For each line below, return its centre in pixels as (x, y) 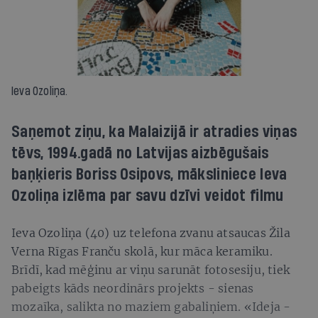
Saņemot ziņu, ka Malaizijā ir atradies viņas (154, 132)
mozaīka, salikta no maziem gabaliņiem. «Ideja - (151, 306)
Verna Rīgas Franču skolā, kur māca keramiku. (142, 251)
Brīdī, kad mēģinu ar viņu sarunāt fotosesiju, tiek (151, 269)
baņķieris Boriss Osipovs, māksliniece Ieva (149, 174)
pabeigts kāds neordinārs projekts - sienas (133, 288)
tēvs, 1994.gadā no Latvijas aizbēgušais (140, 153)
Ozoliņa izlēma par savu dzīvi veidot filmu (148, 196)
